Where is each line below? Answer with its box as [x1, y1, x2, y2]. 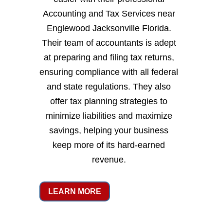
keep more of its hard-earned [53, 140, 165, 150]
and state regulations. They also [47, 82, 171, 92]
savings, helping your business [49, 126, 169, 136]
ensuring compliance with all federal [39, 67, 179, 77]
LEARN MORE [48, 187, 101, 196]
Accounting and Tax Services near [42, 9, 175, 19]
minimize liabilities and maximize [45, 111, 172, 121]
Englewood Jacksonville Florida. [46, 23, 171, 34]
